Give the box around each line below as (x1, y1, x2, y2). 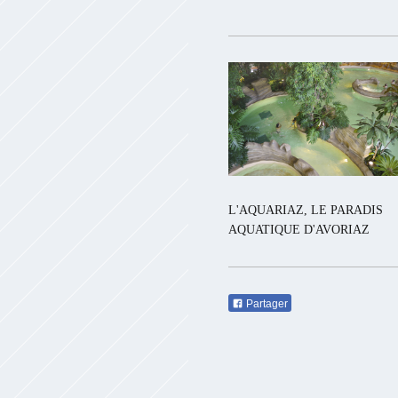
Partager (243, 297, 288, 310)
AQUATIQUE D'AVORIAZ (228, 222, 370, 237)
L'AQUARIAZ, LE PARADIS (228, 203, 383, 218)
